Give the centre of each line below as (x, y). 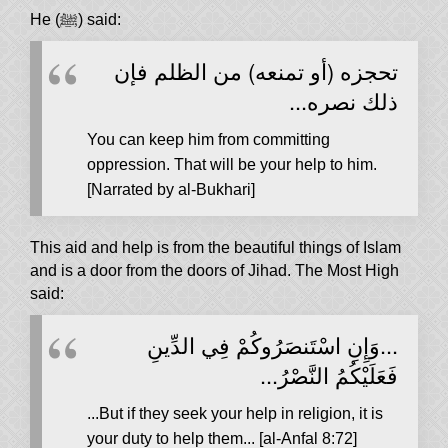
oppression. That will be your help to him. (232, 165)
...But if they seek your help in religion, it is (235, 414)
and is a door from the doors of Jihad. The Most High (214, 271)
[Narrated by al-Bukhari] (171, 190)
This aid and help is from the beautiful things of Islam (215, 248)
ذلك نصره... (343, 101)
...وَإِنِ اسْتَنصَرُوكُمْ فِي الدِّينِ (272, 345)
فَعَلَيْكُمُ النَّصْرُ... (329, 375)
